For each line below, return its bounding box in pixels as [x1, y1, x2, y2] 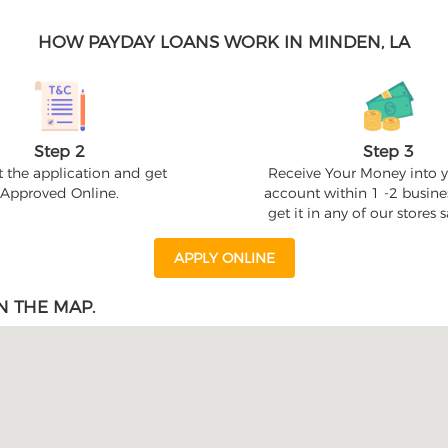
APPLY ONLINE [173, 249, 275, 267]
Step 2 [34, 142, 86, 161]
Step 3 [362, 142, 414, 161]
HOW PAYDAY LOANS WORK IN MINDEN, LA [38, 32, 410, 52]
